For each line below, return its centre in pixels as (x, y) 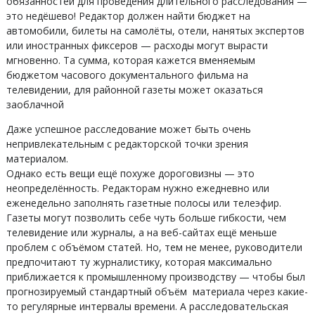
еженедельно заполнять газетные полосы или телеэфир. (143, 203)
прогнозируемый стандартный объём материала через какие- (157, 291)
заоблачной (35, 104)
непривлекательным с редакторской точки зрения (127, 144)
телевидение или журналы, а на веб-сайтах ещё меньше (141, 232)
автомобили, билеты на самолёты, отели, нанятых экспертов (155, 31)
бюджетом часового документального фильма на (127, 75)
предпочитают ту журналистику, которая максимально (139, 262)
